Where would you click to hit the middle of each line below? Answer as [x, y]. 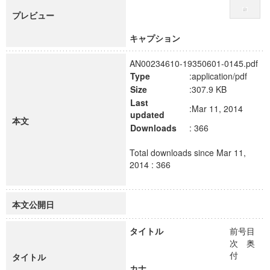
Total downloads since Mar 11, [188, 152]
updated [147, 115]
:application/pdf [218, 76]
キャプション [155, 38]
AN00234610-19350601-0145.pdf [194, 63]
